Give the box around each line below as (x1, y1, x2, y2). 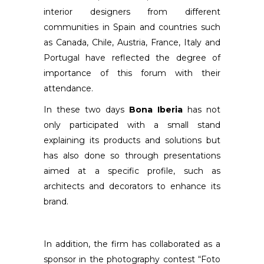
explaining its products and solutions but (44, 135, 220, 146)
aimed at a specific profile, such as (44, 166, 220, 176)
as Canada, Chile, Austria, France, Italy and (44, 37, 220, 48)
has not (183, 104, 220, 115)
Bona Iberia (129, 104, 183, 115)
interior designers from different (44, 6, 220, 17)
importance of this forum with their (44, 68, 220, 78)
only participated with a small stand (44, 120, 220, 130)
